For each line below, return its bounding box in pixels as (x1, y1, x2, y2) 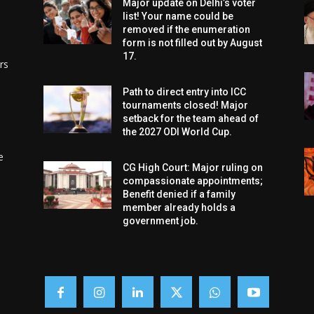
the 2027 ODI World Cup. (123, 126, 233, 138)
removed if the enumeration (123, 24, 251, 36)
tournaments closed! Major (123, 100, 249, 111)
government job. (123, 215, 199, 227)
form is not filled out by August (123, 37, 263, 49)
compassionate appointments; (123, 175, 264, 187)
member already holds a (123, 202, 236, 214)
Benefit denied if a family (123, 189, 236, 200)
